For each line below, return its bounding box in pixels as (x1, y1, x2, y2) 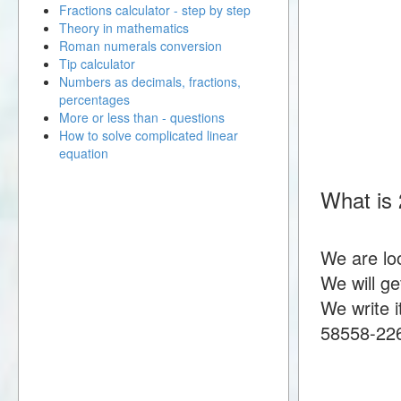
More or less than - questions (59, 108, 225, 126)
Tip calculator (59, 55, 135, 73)
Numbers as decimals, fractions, (59, 73, 241, 90)
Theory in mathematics (59, 19, 189, 37)
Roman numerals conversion (59, 37, 222, 55)
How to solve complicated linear (59, 126, 238, 144)
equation (59, 144, 108, 162)
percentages (59, 90, 130, 108)
